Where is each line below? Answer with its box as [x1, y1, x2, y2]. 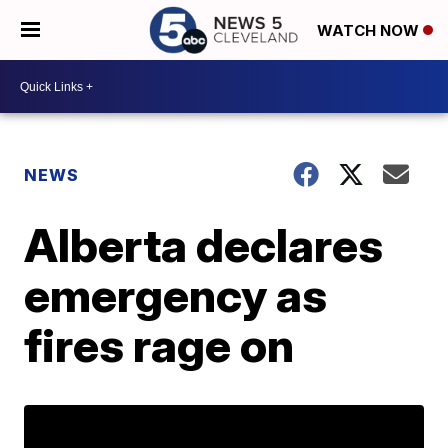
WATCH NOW [317, 21, 423, 41]
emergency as [24, 267, 328, 323]
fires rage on [24, 317, 295, 373]
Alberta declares [24, 217, 384, 273]
